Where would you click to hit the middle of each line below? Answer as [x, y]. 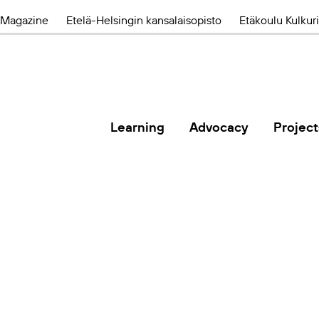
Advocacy [219, 127]
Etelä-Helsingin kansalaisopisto [144, 20]
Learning [138, 127]
